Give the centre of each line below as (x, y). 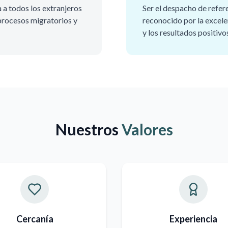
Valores (147, 129)
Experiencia (193, 219)
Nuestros (88, 129)
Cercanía (35, 219)
